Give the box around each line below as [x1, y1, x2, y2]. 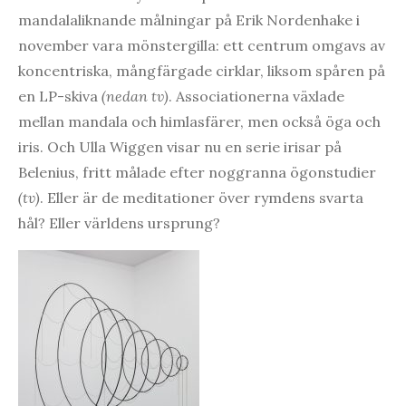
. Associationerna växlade [169, 86, 344, 105]
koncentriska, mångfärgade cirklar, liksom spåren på [18, 61, 385, 80]
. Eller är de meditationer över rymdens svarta [40, 188, 363, 207]
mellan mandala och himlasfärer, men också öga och [18, 111, 381, 130]
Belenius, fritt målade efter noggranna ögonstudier [18, 162, 376, 181]
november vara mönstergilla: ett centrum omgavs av [18, 35, 385, 54]
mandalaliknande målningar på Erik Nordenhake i [18, 10, 360, 29]
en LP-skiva [18, 86, 101, 105]
